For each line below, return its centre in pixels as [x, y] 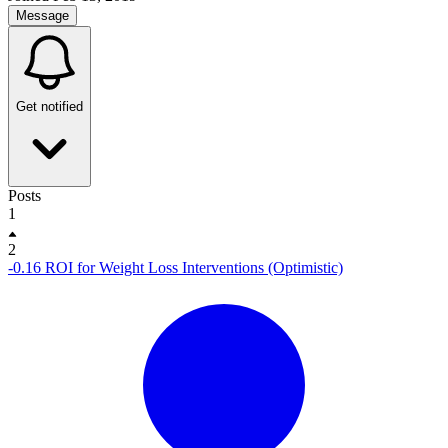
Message [42, 15]
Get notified [49, 106]
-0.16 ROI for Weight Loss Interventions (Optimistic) [175, 267]
